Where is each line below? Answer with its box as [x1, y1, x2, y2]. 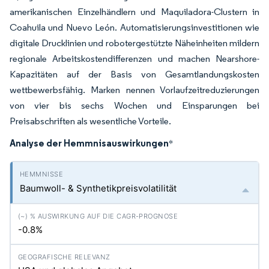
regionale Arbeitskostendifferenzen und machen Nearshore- [10, 53, 259, 64]
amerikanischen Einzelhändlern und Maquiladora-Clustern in [10, 6, 259, 17]
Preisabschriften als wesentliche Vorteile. [10, 115, 171, 127]
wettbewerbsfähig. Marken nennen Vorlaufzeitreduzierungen [10, 84, 259, 95]
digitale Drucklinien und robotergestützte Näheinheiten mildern [10, 37, 259, 49]
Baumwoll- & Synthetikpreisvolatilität [20, 183, 177, 194]
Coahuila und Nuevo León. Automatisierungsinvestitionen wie [10, 22, 259, 33]
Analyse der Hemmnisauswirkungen [10, 137, 169, 149]
